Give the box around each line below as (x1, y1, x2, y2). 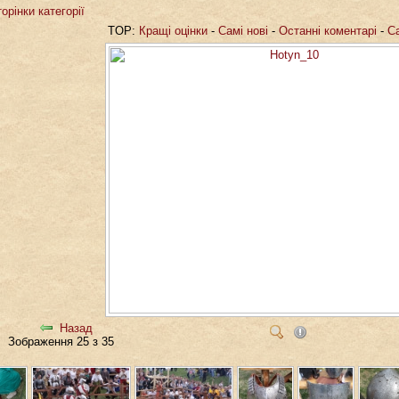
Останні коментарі (279, 23, 377, 37)
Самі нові (218, 23, 268, 37)
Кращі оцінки (139, 23, 208, 37)
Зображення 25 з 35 (7, 334, 121, 348)
